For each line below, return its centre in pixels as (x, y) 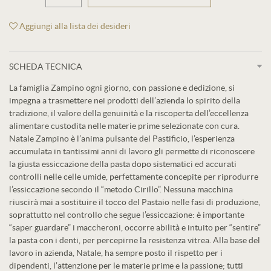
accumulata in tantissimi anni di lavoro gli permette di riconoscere (132, 151)
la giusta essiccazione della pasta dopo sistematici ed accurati (123, 164)
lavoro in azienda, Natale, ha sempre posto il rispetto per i (116, 253)
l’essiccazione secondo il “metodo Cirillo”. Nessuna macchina (121, 189)
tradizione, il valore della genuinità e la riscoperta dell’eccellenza (129, 113)
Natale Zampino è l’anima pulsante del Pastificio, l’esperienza (122, 139)
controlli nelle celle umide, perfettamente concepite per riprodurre (134, 177)
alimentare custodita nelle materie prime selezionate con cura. (124, 126)
